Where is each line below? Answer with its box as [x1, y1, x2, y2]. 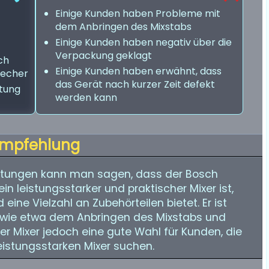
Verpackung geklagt [55, 49, 152, 62]
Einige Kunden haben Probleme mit [55, 7, 220, 20]
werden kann [55, 91, 117, 104]
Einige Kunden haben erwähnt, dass [55, 64, 222, 78]
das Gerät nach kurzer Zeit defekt [55, 77, 215, 91]
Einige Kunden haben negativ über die [55, 35, 232, 49]
